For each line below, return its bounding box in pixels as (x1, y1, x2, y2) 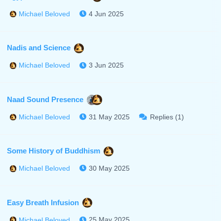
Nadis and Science (6, 43, 71, 52)
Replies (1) (149, 112, 184, 121)
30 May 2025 (89, 164, 130, 172)
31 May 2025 (89, 112, 130, 121)
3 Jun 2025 (89, 61, 124, 70)
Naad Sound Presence (6, 95, 83, 104)
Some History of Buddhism (6, 146, 100, 155)
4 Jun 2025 (89, 9, 124, 18)
